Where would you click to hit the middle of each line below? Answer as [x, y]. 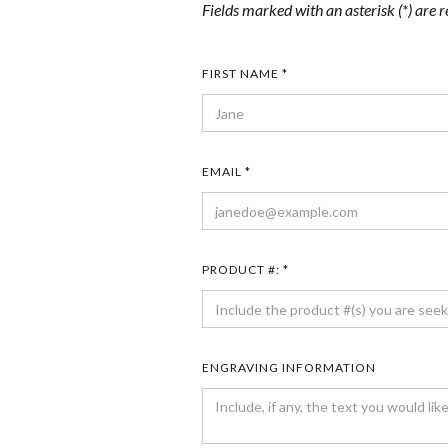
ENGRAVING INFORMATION [289, 368]
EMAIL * [226, 172]
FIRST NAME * [245, 74]
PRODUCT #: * [245, 270]
